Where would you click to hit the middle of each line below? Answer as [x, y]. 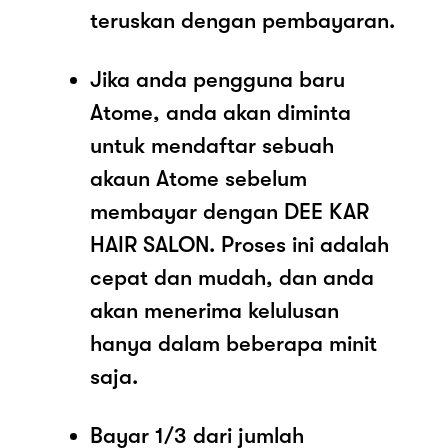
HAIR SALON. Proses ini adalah [239, 244]
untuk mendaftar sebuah [212, 145]
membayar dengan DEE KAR [229, 211]
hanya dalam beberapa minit [233, 343]
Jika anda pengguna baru [217, 79]
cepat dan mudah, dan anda [232, 277]
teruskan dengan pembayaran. [242, 20]
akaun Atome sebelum [198, 178]
